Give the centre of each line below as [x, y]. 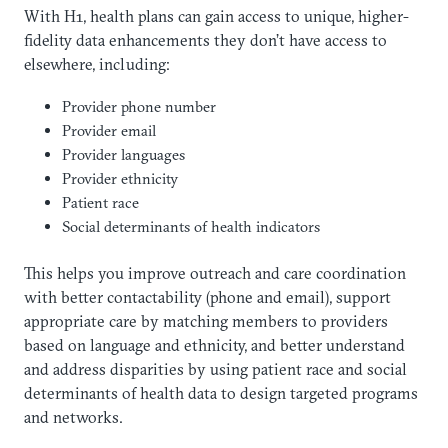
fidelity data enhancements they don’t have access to [205, 39]
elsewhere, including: [97, 63]
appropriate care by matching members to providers [206, 321]
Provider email [108, 130]
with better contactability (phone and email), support [207, 297]
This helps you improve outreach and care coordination [215, 273]
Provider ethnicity [119, 178]
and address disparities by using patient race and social [215, 369]
